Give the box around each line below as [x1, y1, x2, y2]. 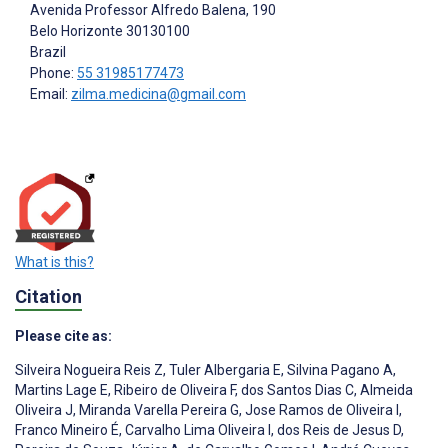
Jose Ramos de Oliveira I [242, 402, 399, 419]
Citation [15, 286, 82, 308]
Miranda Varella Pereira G [76, 402, 239, 419]
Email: [30, 85, 71, 102]
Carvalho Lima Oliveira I [122, 422, 271, 439]
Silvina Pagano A [284, 362, 393, 379]
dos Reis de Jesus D [274, 422, 401, 439]
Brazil [30, 43, 66, 60]
